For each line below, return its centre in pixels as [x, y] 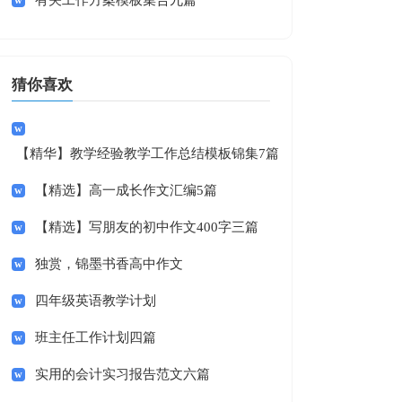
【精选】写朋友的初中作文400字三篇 [146, 227]
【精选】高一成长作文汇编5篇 [126, 190]
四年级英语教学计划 [95, 301]
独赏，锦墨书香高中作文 [109, 264]
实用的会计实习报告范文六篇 [122, 374]
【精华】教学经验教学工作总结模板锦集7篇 [147, 153]
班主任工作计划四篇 [95, 337]
